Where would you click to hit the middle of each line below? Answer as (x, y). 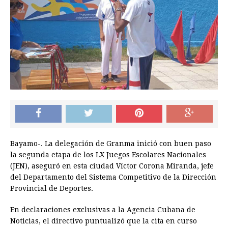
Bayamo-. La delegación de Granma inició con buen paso (111, 144)
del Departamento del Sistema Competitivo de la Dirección (113, 177)
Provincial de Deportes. (52, 189)
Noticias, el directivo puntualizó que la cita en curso (104, 221)
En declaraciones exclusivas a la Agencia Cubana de (103, 210)
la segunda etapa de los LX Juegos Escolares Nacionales (108, 155)
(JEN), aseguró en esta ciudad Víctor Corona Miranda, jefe (112, 166)
